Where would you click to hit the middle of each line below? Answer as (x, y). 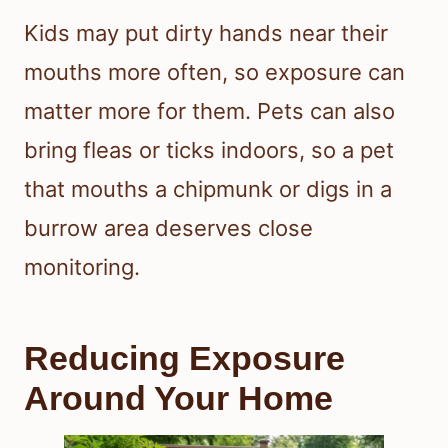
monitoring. (82, 267)
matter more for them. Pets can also (209, 111)
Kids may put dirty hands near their (206, 33)
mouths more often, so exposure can (214, 72)
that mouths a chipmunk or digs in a (208, 189)
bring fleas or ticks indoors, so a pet (209, 150)
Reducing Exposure (184, 358)
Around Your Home (178, 398)
